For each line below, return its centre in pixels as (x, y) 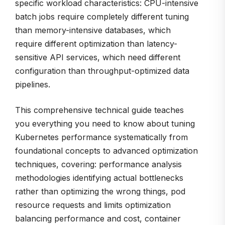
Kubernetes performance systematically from (101, 137)
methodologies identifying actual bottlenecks (99, 178)
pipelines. (33, 85)
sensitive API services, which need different (98, 58)
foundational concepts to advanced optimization (106, 151)
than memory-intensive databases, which (93, 30)
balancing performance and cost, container (98, 219)
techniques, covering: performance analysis (98, 164)
